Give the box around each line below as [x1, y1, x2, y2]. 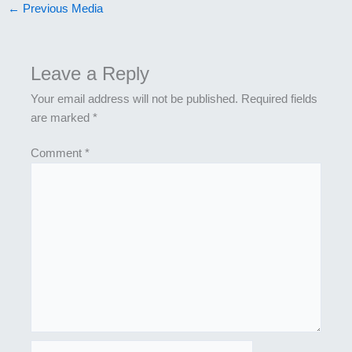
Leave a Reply [31, 63, 150, 84]
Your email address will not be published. [31, 92, 239, 105]
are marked [31, 111, 93, 124]
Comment [31, 147, 86, 160]
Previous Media [19, 2, 103, 16]
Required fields [241, 92, 318, 105]
